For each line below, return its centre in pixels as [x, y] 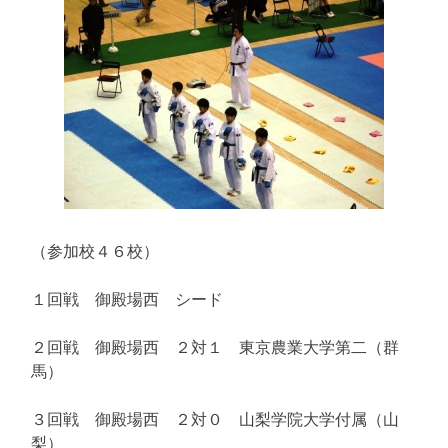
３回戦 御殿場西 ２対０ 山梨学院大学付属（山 [215, 418]
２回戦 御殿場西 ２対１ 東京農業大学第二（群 [215, 346]
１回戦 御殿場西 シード [127, 298]
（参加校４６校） [95, 250]
